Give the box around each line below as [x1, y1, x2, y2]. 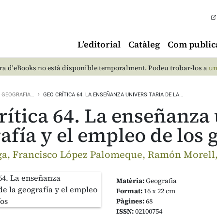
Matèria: [116, 176, 144, 186]
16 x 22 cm [142, 186, 175, 196]
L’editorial [77, 38, 121, 50]
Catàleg [128, 38, 160, 50]
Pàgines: [116, 196, 144, 206]
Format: [116, 186, 142, 196]
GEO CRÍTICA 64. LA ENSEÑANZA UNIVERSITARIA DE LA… [43, 92, 183, 98]
